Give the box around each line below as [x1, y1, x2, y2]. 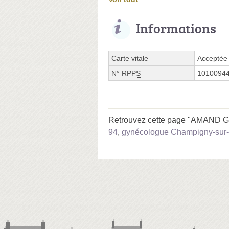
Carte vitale [111, 54, 148, 62]
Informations [136, 18, 216, 37]
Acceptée [197, 54, 227, 62]
